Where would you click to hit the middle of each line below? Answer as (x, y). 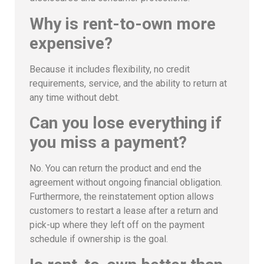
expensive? (71, 43)
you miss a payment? (108, 143)
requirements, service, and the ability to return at (128, 83)
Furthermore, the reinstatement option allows (122, 197)
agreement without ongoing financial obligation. (126, 183)
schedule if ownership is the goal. (99, 239)
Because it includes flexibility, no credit (110, 69)
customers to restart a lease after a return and (124, 211)
